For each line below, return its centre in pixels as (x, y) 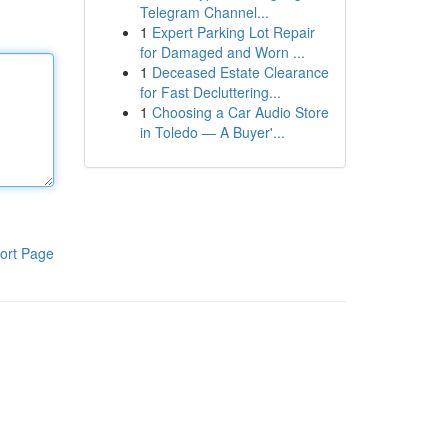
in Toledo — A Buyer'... (212, 132)
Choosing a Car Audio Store (240, 112)
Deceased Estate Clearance (240, 72)
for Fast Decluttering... (210, 92)
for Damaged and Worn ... (222, 52)
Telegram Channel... (204, 12)
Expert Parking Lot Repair (233, 32)
